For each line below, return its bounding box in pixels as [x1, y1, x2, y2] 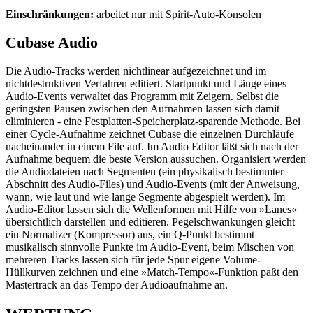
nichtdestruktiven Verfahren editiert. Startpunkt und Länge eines [6, 77, 286, 89]
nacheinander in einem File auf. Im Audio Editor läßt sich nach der [6, 140, 298, 152]
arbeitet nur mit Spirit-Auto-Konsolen [94, 8, 261, 20]
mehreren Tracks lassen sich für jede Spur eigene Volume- [6, 253, 261, 265]
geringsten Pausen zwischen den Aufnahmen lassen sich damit [6, 102, 279, 115]
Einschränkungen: [6, 8, 94, 20]
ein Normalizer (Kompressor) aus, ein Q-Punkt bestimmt [6, 228, 254, 240]
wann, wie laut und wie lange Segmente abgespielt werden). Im [6, 190, 285, 203]
